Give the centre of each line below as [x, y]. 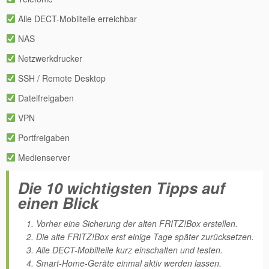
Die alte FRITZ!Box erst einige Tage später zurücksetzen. [145, 237]
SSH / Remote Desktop [60, 78]
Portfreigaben [42, 138]
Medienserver [43, 157]
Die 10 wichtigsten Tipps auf [122, 188]
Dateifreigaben [44, 98]
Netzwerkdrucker [49, 58]
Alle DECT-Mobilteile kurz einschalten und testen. [129, 250]
